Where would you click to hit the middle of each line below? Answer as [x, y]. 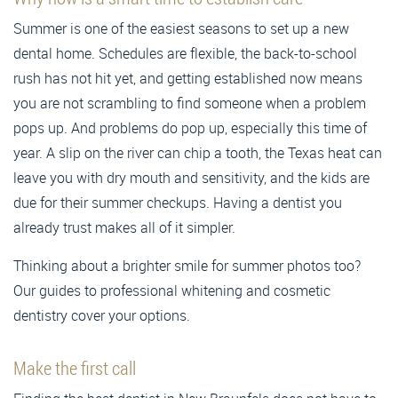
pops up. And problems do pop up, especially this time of [190, 127]
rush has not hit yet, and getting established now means [188, 78]
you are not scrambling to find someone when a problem [190, 103]
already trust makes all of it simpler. [124, 227]
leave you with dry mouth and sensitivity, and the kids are [191, 177]
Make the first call [75, 367]
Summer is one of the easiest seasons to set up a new [181, 28]
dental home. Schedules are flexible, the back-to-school [185, 53]
